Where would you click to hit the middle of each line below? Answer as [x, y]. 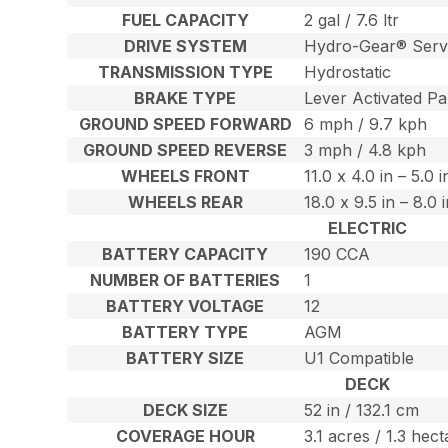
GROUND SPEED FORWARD [185, 124]
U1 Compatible [359, 358]
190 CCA [337, 254]
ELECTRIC [367, 228]
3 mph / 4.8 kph [365, 150]
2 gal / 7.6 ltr [352, 20]
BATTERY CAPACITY [185, 254]
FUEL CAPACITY [185, 20]
